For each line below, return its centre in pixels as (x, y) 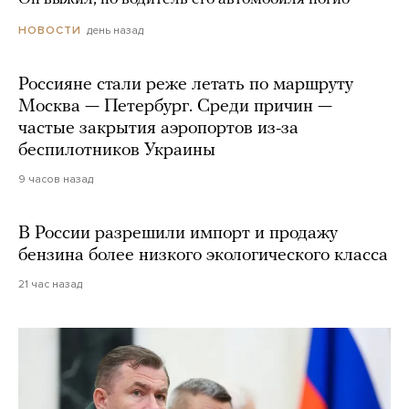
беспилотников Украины (117, 151)
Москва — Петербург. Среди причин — (175, 107)
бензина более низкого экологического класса (203, 256)
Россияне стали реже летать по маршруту (186, 85)
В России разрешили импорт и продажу (178, 234)
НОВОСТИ (50, 31)
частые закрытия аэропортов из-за (158, 129)
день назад (115, 30)
